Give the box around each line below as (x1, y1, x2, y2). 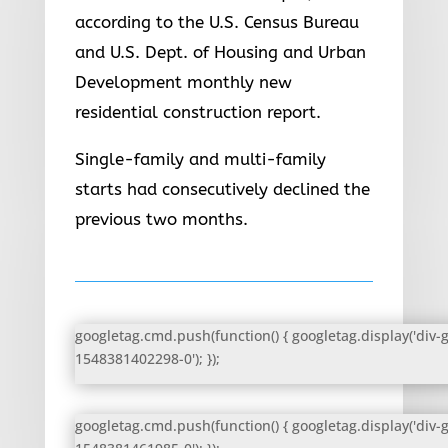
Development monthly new (74, 71, 292, 92)
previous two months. (74, 208, 248, 229)
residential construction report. (74, 101, 321, 122)
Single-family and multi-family (74, 148, 326, 169)
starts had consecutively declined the (74, 178, 370, 199)
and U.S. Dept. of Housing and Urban (74, 41, 366, 62)
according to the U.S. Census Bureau (74, 11, 359, 32)
